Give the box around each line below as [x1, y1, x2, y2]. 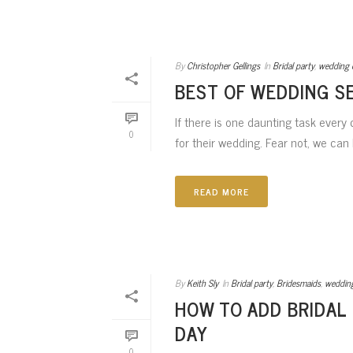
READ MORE [194, 184, 249, 200]
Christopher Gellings [187, 58, 260, 74]
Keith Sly [187, 275, 218, 292]
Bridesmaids [277, 275, 321, 292]
